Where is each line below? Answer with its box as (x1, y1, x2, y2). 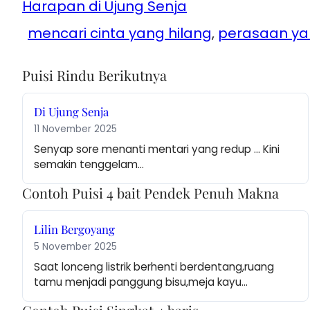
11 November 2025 (34, 122, 117, 136)
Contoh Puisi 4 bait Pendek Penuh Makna (22, 183, 279, 203)
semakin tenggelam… (34, 157, 144, 172)
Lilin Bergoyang (34, 221, 115, 237)
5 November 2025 (34, 240, 117, 254)
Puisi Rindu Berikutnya (22, 66, 167, 85)
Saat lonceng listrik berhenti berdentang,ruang (34, 259, 274, 275)
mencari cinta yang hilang (28, 24, 212, 44)
